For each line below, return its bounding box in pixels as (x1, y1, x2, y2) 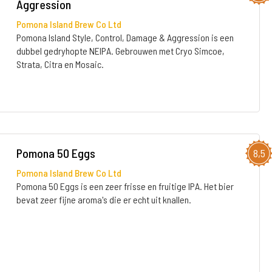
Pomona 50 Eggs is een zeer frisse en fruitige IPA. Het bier (16, 180, 234, 192)
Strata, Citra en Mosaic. (16, 58, 104, 70)
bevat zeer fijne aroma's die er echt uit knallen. (16, 194, 191, 205)
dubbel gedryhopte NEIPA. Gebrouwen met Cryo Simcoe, (16, 45, 225, 56)
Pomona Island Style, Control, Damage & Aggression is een (16, 32, 234, 43)
